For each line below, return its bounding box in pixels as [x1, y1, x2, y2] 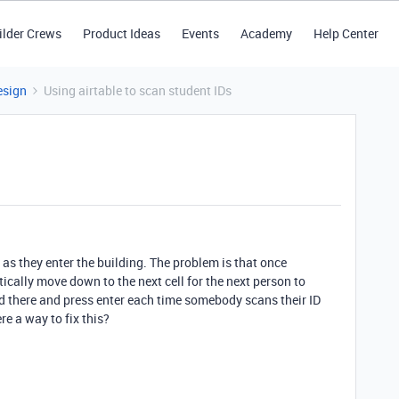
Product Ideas [82, 25, 160, 42]
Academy [240, 25, 292, 42]
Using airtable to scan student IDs [44, 82, 232, 99]
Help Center [313, 25, 379, 42]
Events [181, 25, 219, 42]
